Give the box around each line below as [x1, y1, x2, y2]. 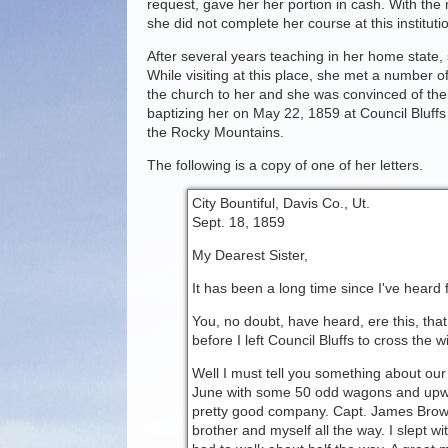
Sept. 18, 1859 [192, 214, 285, 230]
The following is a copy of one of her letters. [147, 157, 423, 173]
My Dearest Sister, [192, 247, 308, 263]
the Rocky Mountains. [147, 124, 284, 140]
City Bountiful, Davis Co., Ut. [192, 195, 370, 211]
